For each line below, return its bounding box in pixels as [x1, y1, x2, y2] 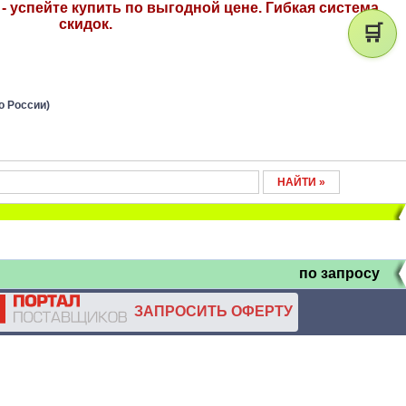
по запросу [299, 266, 380, 281]
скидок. [58, 16, 112, 32]
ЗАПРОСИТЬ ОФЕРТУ [130, 303, 294, 319]
